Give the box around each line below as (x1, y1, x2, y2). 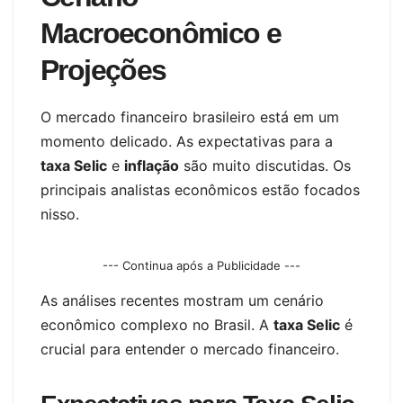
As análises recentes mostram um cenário (40, 291, 324, 310)
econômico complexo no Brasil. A (40, 316, 273, 335)
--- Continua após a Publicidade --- (103, 257, 300, 273)
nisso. (40, 204, 79, 223)
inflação (124, 156, 179, 175)
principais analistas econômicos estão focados (40, 180, 360, 199)
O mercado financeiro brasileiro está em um (40, 107, 339, 126)
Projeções (40, 53, 166, 86)
